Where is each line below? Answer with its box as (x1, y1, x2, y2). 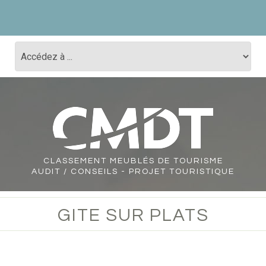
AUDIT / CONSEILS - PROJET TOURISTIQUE (31, 167, 235, 176)
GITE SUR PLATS (57, 206, 209, 224)
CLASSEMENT (43, 157, 107, 165)
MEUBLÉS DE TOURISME (106, 157, 223, 165)
